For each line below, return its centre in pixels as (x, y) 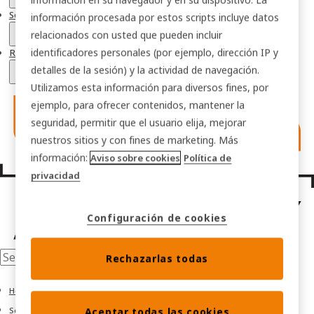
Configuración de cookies (157, 218)
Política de (208, 158)
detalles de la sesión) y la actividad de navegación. (145, 70)
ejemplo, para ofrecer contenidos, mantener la (138, 105)
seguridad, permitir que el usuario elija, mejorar (139, 123)
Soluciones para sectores (62, 15)
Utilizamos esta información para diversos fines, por (150, 88)
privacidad (56, 176)
